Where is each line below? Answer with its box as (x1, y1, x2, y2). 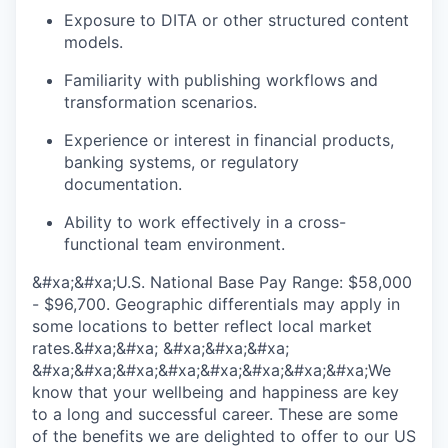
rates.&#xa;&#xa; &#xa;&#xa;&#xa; (32, 338, 289, 358)
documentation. (64, 174, 182, 194)
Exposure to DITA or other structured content (64, 10, 409, 30)
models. (64, 32, 123, 52)
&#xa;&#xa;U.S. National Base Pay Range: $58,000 (32, 272, 412, 292)
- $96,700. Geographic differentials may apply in (32, 294, 400, 314)
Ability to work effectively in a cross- (64, 212, 346, 232)
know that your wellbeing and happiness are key (32, 382, 399, 402)
